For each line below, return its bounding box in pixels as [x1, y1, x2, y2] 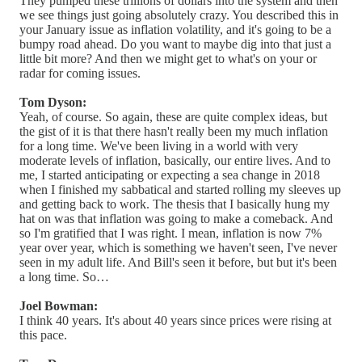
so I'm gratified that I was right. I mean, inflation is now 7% [19, 225, 322, 240]
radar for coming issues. [19, 65, 141, 80]
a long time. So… [19, 269, 109, 284]
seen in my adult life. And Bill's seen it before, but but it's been [19, 255, 337, 269]
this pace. [19, 327, 67, 342]
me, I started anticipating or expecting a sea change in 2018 [19, 167, 320, 182]
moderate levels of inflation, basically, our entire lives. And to [19, 153, 330, 167]
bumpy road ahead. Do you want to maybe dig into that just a [19, 36, 331, 51]
